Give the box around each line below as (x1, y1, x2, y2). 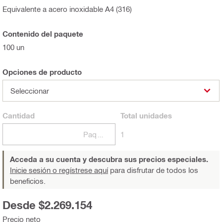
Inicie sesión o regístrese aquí (10, 165, 108, 174)
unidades (137, 111, 172, 120)
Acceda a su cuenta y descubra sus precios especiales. (10, 154, 208, 164)
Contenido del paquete (2, 29, 83, 38)
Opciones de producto (2, 67, 82, 76)
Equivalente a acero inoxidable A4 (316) (2, 4, 132, 13)
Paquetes (96, 129, 104, 139)
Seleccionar (10, 86, 49, 95)
